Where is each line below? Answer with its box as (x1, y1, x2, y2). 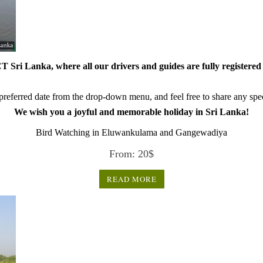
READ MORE (106, 174, 157, 185)
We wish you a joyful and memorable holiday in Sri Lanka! (14, 107, 249, 117)
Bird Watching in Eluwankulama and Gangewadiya (36, 127, 227, 137)
